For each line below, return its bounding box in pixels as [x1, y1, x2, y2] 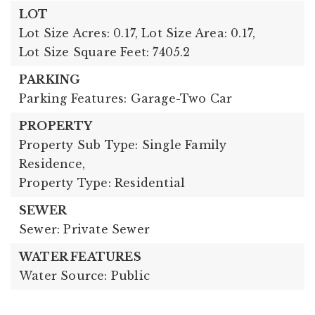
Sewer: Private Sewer [19, 221, 150, 236]
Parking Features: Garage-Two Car [19, 91, 233, 105]
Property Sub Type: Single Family [19, 137, 227, 152]
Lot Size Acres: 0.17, [19, 25, 139, 40]
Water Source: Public [19, 268, 150, 283]
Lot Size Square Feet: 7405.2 [19, 44, 191, 59]
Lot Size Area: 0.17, [141, 25, 256, 40]
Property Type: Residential [19, 175, 186, 190]
